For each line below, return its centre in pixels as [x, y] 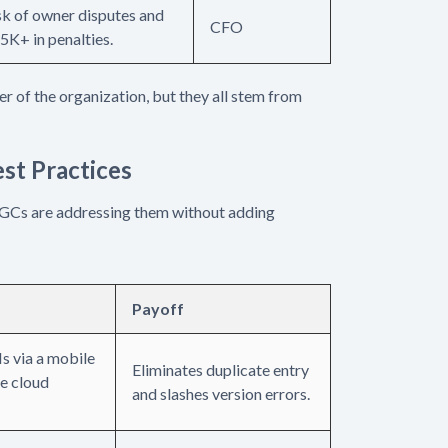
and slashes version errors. [221, 393]
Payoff [158, 308]
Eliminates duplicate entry [220, 369]
